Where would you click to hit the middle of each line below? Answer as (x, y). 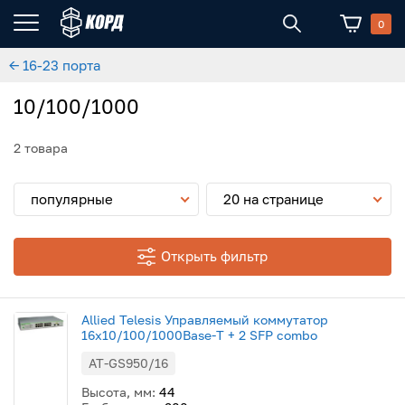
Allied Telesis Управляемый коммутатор (205, 319)
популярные (72, 198)
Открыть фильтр (214, 255)
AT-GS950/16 (128, 363)
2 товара (41, 147)
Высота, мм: (120, 391)
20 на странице (273, 198)
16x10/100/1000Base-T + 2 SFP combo (199, 334)
